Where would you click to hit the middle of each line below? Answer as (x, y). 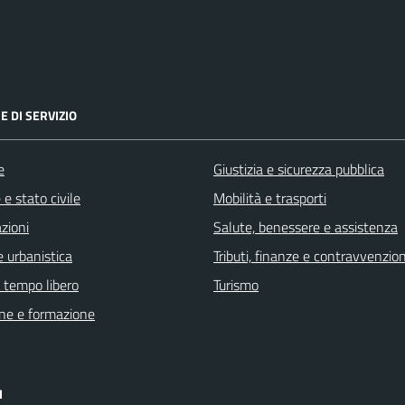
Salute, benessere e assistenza (306, 227)
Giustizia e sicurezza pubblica (299, 169)
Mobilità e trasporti (270, 198)
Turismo (236, 285)
